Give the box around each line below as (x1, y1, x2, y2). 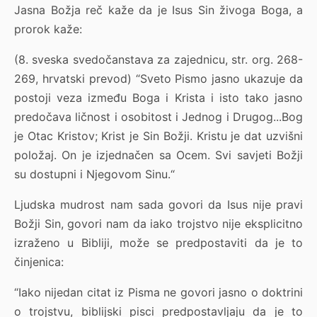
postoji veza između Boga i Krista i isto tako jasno (14, 91, 303, 105)
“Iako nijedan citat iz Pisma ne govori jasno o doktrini (14, 285, 303, 300)
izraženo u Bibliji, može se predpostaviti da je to (14, 236, 303, 250)
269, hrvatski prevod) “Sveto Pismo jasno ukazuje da (14, 71, 303, 86)
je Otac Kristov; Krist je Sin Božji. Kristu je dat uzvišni (14, 129, 303, 144)
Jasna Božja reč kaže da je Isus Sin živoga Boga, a (14, 3, 303, 18)
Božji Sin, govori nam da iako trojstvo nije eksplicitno (14, 217, 303, 231)
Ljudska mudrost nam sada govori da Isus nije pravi (14, 197, 303, 212)
